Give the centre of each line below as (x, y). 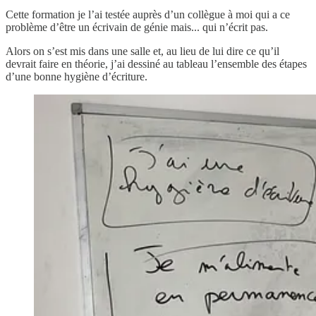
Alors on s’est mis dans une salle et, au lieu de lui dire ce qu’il (142, 51)
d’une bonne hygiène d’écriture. (77, 77)
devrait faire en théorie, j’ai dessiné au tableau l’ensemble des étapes (156, 64)
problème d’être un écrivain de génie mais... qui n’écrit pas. (137, 28)
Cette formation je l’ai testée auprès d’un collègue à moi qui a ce (148, 15)
